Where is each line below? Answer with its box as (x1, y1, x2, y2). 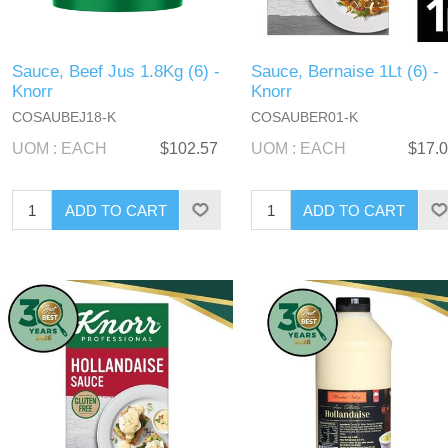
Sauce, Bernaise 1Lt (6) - (250, 62, 439, 82)
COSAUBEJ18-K (12, 109, 117, 126)
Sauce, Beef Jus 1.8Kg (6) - (12, 62, 221, 82)
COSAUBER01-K (250, 109, 358, 126)
